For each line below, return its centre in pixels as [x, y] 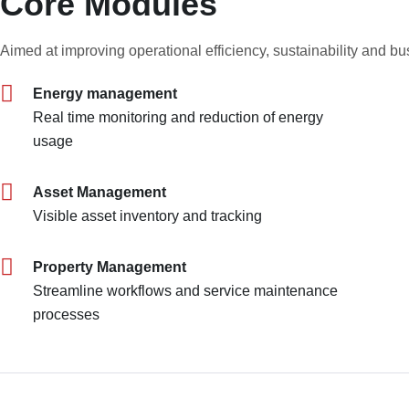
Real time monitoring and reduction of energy [178, 118]
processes [67, 315]
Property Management [110, 267]
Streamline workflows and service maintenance [186, 291]
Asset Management [100, 193]
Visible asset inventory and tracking [148, 216]
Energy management [105, 94]
